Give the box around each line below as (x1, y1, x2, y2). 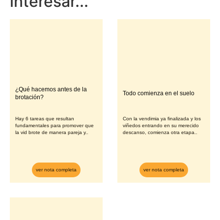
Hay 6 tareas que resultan (15, 116, 74, 122)
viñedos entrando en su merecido (123, 123, 199, 129)
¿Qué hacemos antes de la (15, 86, 87, 93)
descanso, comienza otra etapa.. (123, 130, 197, 136)
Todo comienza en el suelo (123, 90, 194, 97)
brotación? (15, 94, 44, 101)
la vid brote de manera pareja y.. (15, 130, 88, 136)
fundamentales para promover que (15, 123, 94, 129)
